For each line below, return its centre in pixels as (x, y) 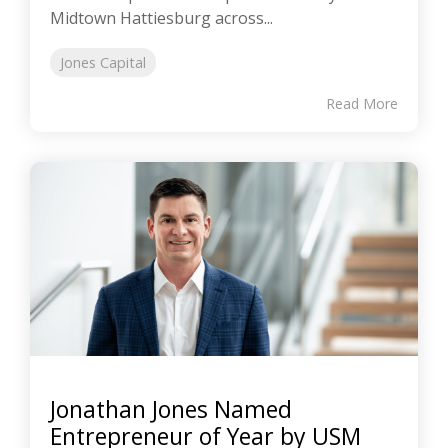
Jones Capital (103, 63)
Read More (362, 104)
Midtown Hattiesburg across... (161, 18)
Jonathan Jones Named (171, 409)
